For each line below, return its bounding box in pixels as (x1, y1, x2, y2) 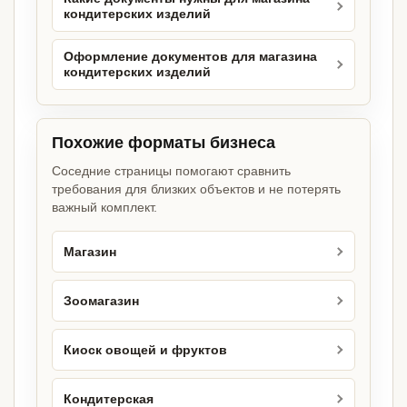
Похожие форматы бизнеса (52, 134, 275, 153)
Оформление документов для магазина (64, 50, 317, 65)
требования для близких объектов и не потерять (52, 182, 341, 197)
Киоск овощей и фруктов (64, 342, 227, 357)
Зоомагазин (64, 293, 139, 308)
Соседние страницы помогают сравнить (52, 164, 291, 179)
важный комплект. (52, 200, 157, 215)
